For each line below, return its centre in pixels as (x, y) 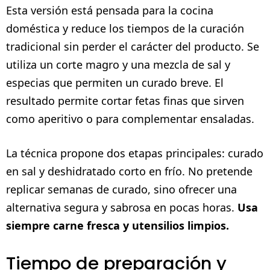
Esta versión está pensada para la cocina (110, 10)
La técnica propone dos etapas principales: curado (135, 153)
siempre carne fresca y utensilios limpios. (118, 225)
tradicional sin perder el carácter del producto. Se (133, 46)
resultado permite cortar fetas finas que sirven (125, 100)
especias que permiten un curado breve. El (115, 82)
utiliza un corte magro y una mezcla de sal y (118, 64)
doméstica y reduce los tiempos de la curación (125, 28)
